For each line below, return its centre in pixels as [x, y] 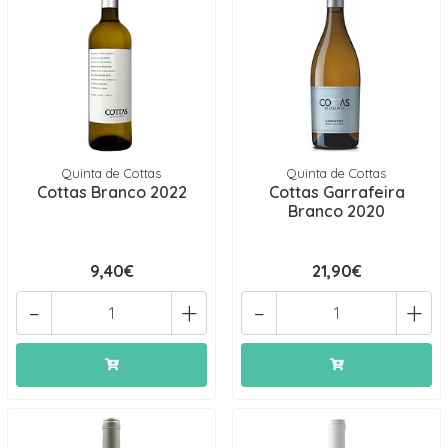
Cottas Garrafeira [336, 192]
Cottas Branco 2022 [111, 192]
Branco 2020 [336, 211]
